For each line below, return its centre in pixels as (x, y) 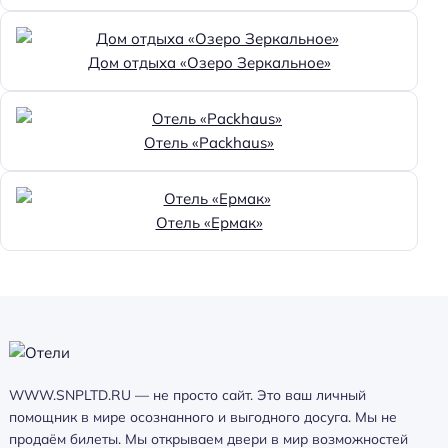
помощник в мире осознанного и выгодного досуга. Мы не (203, 416)
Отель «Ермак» (209, 223)
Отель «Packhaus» (209, 143)
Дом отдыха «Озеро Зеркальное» (209, 63)
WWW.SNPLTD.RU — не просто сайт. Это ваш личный (187, 394)
